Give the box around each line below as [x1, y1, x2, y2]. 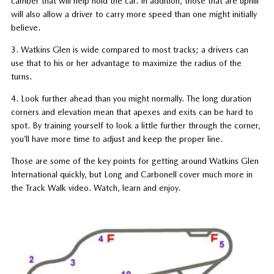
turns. [10, 71, 32, 81]
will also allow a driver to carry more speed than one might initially [10, 9, 257, 19]
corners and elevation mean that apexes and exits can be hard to [10, 106, 253, 117]
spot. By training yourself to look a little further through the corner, [10, 120, 261, 130]
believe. [10, 22, 40, 32]
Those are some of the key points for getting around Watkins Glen [10, 155, 259, 166]
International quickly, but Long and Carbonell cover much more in [10, 169, 253, 179]
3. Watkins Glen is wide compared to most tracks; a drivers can [10, 44, 248, 54]
